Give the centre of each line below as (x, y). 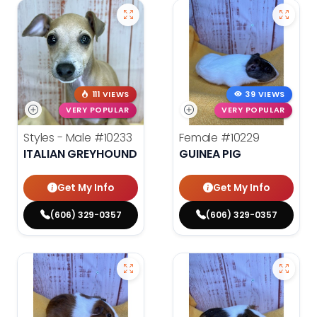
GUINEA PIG (211, 154)
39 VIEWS (265, 94)
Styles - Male (59, 138)
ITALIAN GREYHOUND (80, 154)
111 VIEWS (111, 94)
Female (200, 138)
